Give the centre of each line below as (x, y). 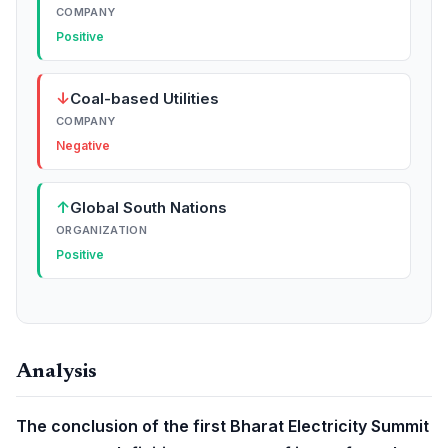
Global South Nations (148, 207)
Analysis (56, 372)
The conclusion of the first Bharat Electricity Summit (222, 426)
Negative (83, 145)
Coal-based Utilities (144, 98)
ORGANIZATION (101, 230)
